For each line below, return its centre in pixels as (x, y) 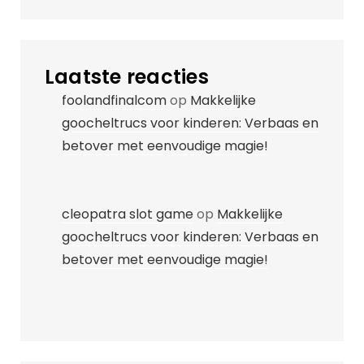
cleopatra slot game (128, 214)
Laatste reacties (127, 77)
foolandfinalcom (114, 100)
